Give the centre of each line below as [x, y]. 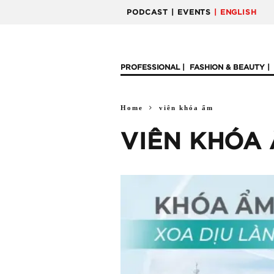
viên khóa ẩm [186, 108]
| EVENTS [191, 12]
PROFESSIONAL [150, 67]
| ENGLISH [235, 12]
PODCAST [147, 12]
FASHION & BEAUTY [227, 67]
